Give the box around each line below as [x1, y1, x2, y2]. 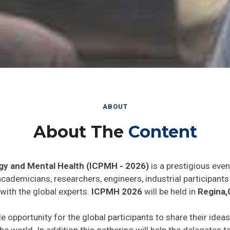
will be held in [142, 185, 196, 196]
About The [33, 121, 128, 141]
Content [128, 121, 197, 141]
